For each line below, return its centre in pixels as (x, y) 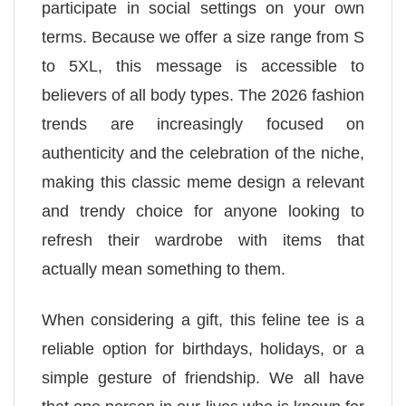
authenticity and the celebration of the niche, (203, 154)
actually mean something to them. (164, 270)
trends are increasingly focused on (203, 125)
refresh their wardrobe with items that (203, 241)
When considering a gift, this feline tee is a (203, 319)
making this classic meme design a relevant (203, 183)
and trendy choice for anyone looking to (203, 212)
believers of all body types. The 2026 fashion (203, 96)
